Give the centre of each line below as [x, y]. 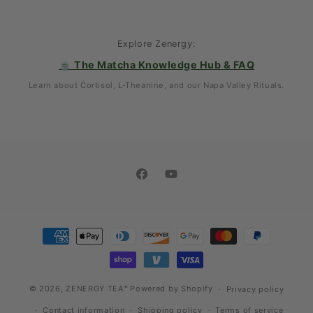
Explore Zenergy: [156, 43]
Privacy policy [255, 290]
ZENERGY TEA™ [97, 289]
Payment [47, 228]
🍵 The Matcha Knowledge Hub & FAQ [156, 64]
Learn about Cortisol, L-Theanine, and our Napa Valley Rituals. [156, 85]
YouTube [185, 181]
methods [47, 245]
